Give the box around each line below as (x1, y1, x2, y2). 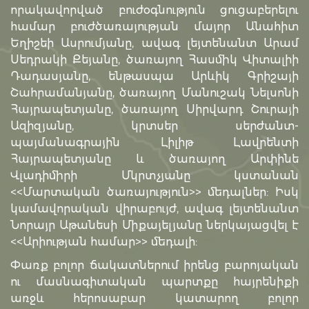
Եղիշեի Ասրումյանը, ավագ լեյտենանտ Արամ (10, 37, 299, 50)
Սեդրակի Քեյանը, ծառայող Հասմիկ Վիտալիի (10, 53, 299, 67)
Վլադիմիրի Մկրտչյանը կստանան (10, 169, 299, 183)
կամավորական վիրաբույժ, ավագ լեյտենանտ (10, 202, 299, 216)
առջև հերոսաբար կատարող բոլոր (10, 292, 299, 306)
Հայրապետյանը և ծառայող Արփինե (10, 152, 299, 166)
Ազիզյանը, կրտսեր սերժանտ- (10, 119, 299, 133)
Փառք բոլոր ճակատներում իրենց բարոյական (10, 259, 299, 272)
